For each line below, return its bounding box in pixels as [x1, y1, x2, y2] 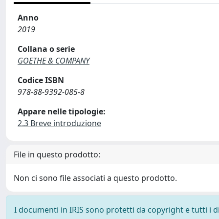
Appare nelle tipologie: [18, 106, 106, 117]
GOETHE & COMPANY [18, 55, 89, 66]
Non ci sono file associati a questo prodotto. [14, 173, 177, 183]
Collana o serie [18, 44, 75, 54]
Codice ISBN [18, 75, 64, 86]
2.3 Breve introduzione [18, 118, 101, 129]
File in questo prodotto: [14, 149, 100, 160]
